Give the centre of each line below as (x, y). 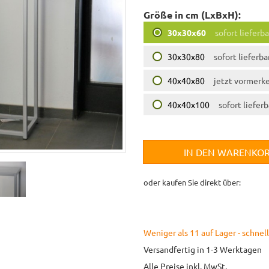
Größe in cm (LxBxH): (192, 14)
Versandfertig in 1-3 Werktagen (203, 249)
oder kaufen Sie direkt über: (192, 182)
